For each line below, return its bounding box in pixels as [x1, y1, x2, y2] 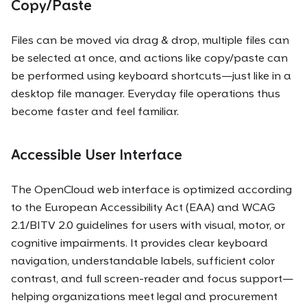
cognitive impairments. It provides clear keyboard [11, 236, 268, 249]
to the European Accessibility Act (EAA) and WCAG [11, 200, 275, 214]
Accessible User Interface [11, 146, 182, 163]
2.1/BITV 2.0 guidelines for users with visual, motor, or [11, 218, 285, 232]
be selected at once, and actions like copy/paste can [11, 51, 288, 65]
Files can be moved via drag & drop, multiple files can [11, 34, 289, 47]
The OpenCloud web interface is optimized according [11, 182, 292, 196]
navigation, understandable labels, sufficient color [11, 254, 275, 267]
